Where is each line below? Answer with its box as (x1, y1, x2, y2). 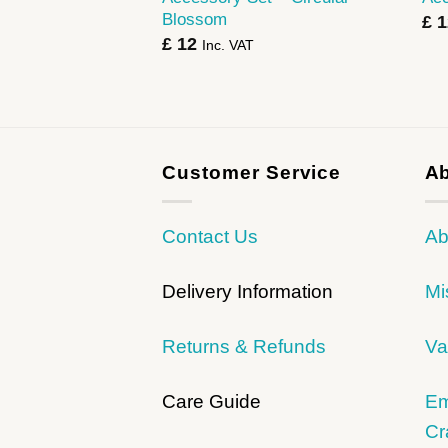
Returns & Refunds (162, 336, 326, 358)
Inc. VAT (201, 36, 254, 53)
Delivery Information (162, 281, 333, 303)
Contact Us (162, 226, 258, 248)
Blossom (161, 9, 227, 30)
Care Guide (162, 391, 261, 413)
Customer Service (162, 161, 342, 183)
